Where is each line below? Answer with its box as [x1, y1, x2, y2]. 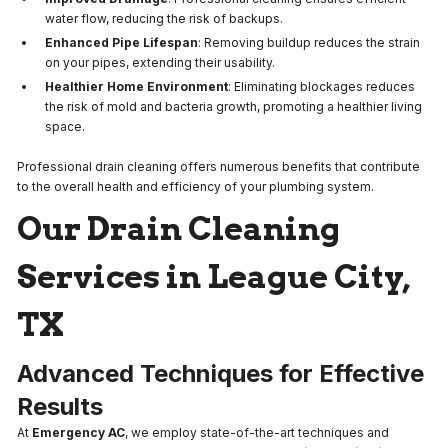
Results [17, 391, 103, 421]
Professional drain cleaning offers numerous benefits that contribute [17, 158, 420, 174]
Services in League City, [17, 256, 410, 296]
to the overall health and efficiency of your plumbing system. [17, 178, 374, 194]
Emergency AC [32, 424, 125, 440]
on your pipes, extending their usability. [45, 54, 275, 70]
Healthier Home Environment [45, 78, 228, 94]
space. [45, 118, 85, 134]
